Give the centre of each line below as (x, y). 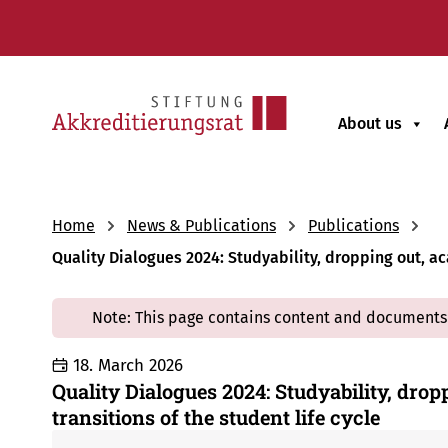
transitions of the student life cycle (216, 416)
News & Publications (201, 226)
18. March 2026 (128, 365)
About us (370, 124)
